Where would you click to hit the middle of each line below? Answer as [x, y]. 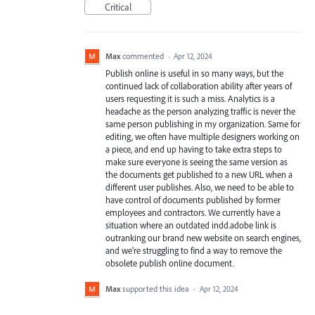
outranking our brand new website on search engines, [203, 238]
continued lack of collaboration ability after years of [199, 86]
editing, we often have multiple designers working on [202, 137]
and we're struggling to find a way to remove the [194, 251]
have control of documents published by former [193, 200]
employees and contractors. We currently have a [193, 213]
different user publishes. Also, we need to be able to [200, 187]
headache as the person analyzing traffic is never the [200, 111]
